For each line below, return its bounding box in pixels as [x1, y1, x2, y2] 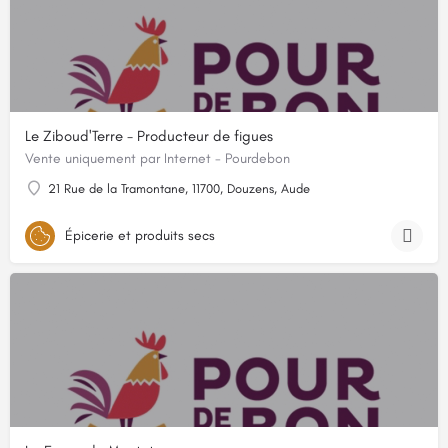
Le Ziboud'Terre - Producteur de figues [25, 127, 273, 146]
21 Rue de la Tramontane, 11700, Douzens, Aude [48, 181, 310, 197]
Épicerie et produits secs [65, 226, 215, 244]
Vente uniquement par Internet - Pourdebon [25, 150, 290, 168]
